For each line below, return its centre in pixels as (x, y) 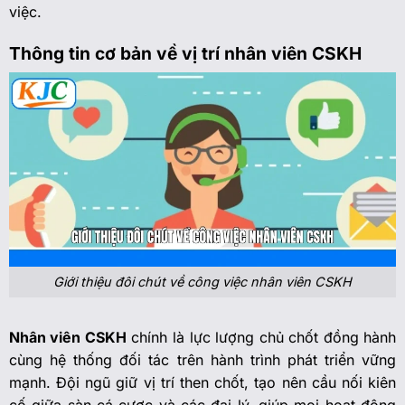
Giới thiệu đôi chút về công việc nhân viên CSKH (202, 282)
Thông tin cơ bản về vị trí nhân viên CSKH (185, 53)
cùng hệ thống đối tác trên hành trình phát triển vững (202, 360)
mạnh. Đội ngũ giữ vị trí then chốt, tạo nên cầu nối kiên (202, 383)
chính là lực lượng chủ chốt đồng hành (261, 338)
